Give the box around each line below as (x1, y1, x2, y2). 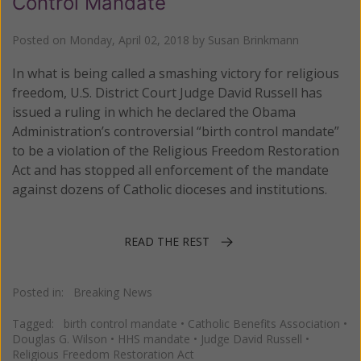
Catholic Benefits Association (188, 315, 340, 331)
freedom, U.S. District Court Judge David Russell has (12, 84, 322, 102)
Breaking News (73, 284, 152, 300)
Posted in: (12, 284, 73, 300)
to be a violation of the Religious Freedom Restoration (12, 142, 339, 160)
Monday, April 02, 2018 (69, 32, 189, 48)
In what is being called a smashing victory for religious (12, 64, 339, 83)
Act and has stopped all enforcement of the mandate (12, 161, 329, 180)
